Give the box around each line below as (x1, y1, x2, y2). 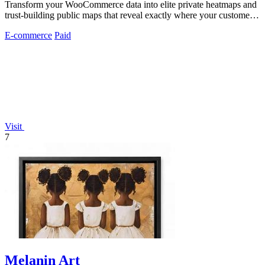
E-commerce (5, 30, 52, 40)
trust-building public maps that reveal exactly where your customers (5, 9, 256, 20)
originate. (5, 20, 40, 31)
